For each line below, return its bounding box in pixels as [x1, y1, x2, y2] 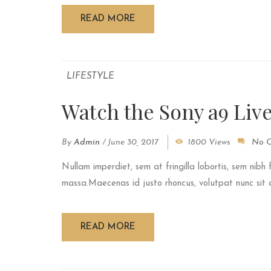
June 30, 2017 [108, 138, 158, 148]
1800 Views [188, 138, 230, 148]
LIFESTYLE [67, 72, 114, 82]
